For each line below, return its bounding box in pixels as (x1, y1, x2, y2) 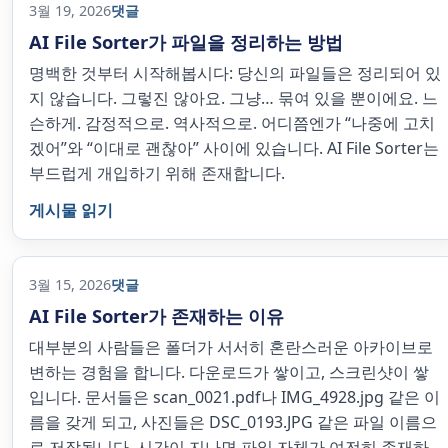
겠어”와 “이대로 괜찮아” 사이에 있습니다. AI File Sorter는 (29, 137, 439, 159)
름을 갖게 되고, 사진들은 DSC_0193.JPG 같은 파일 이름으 (29, 411, 437, 433)
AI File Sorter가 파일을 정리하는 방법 (29, 29, 343, 54)
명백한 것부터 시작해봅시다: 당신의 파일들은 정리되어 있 (29, 62, 441, 84)
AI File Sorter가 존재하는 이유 (29, 303, 284, 328)
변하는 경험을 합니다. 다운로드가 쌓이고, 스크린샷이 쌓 (29, 361, 429, 383)
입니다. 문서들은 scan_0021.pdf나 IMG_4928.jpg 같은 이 (29, 386, 440, 408)
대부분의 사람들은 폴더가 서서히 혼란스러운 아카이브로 (29, 336, 433, 358)
